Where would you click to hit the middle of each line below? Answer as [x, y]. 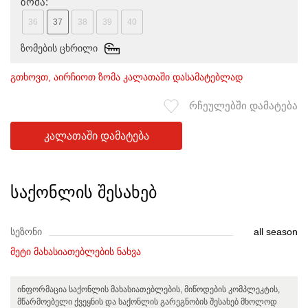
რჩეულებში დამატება [243, 106]
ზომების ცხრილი [59, 48]
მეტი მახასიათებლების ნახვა [76, 252]
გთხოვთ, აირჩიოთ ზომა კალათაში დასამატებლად [126, 77]
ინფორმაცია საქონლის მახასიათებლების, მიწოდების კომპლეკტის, [148, 289]
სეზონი [26, 232]
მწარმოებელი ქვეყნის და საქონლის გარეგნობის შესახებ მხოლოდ [147, 302]
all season [276, 232]
